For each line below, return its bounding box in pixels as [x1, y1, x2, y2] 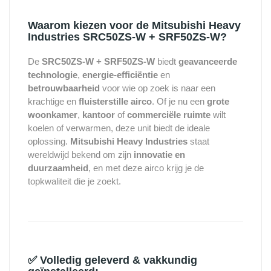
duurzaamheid [28, 163, 88, 174]
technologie [28, 70, 77, 80]
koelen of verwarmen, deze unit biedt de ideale [28, 123, 210, 134]
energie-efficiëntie [82, 70, 158, 80]
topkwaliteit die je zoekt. [28, 176, 121, 187]
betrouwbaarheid [28, 83, 100, 94]
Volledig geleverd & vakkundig [40, 254, 197, 267]
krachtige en [28, 96, 79, 107]
